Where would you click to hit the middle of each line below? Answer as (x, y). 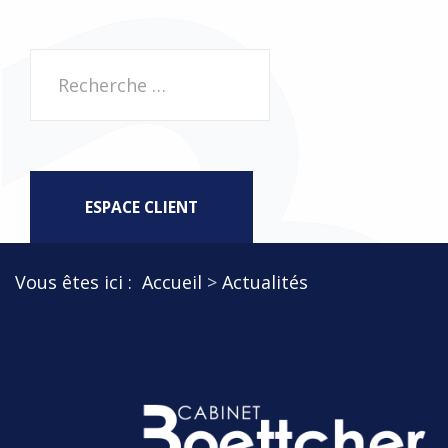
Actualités (264, 282)
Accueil (172, 282)
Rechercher (77, 64)
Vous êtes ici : (78, 282)
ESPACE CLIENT (141, 206)
